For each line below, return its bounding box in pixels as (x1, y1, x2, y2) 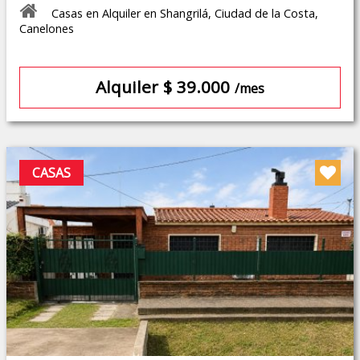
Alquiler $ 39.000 (96, 76, 235, 99)
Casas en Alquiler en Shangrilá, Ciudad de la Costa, (51, 6, 318, 22)
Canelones (19, 21, 74, 37)
